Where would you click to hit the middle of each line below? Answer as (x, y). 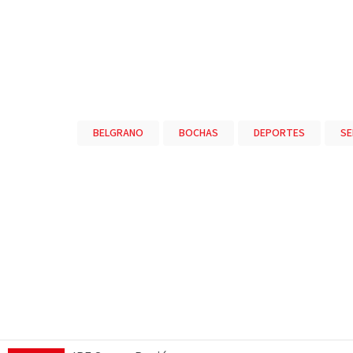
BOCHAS (198, 133)
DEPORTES (279, 133)
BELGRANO (118, 133)
